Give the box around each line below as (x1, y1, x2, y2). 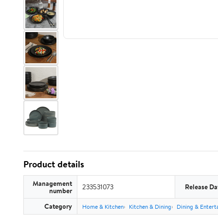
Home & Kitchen (82, 202, 124, 211)
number (49, 186, 72, 195)
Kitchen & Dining (129, 202, 171, 211)
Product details (23, 158, 84, 170)
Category (44, 201, 72, 211)
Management (33, 179, 72, 188)
